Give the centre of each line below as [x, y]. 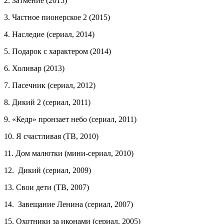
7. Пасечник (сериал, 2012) [50, 85]
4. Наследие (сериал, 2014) [49, 34]
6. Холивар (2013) [34, 68]
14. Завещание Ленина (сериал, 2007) [68, 204]
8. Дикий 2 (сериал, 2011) [47, 102]
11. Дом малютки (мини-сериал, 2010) [69, 153]
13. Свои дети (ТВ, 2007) [46, 187]
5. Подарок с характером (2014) [57, 51]
